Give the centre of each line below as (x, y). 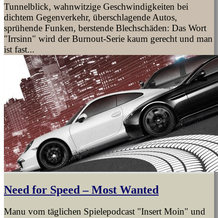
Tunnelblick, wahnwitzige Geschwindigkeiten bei (96, 7)
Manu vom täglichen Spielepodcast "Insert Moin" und (105, 211)
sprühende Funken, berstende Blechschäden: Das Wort (105, 28)
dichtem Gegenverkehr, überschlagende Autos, (91, 17)
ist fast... (19, 49)
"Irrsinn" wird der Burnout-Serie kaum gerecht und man (108, 39)
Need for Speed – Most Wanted (81, 190)
